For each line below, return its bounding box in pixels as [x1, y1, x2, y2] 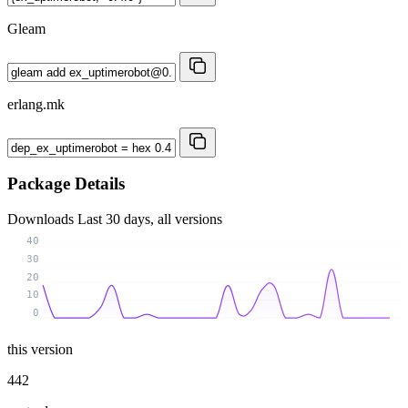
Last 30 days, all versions [77, 211, 222, 228]
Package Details [7, 174, 125, 194]
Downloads [7, 211, 77, 228]
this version [7, 341, 73, 357]
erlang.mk [7, 96, 65, 112]
